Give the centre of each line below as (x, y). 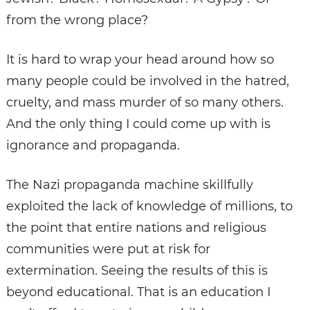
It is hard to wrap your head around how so (140, 60)
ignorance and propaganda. (93, 146)
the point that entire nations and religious (136, 228)
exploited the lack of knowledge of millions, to (149, 207)
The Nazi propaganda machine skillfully (129, 185)
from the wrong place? (77, 20)
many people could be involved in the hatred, (147, 81)
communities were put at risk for (108, 249)
